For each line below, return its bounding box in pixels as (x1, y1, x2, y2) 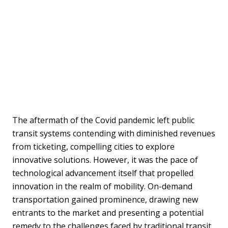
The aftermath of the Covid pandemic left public (12, 114, 194, 126)
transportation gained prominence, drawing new (12, 193, 198, 205)
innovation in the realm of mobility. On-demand (12, 180, 192, 192)
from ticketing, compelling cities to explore (12, 140, 175, 152)
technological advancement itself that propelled (12, 167, 193, 179)
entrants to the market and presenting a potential (12, 207, 204, 218)
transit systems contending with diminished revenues (12, 127, 215, 139)
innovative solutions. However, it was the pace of (12, 154, 198, 165)
